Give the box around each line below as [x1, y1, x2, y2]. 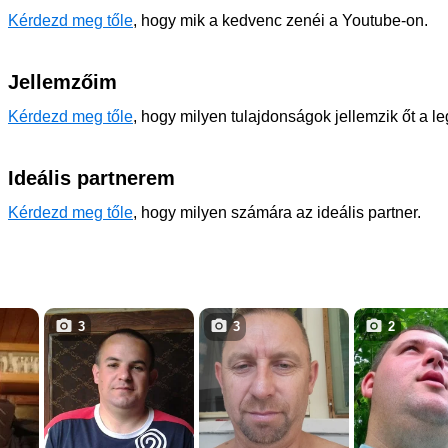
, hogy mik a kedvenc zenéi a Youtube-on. [133, 12, 428, 29]
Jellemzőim [8, 71, 117, 93]
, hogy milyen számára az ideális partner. [133, 204, 421, 221]
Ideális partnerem [8, 167, 175, 189]
